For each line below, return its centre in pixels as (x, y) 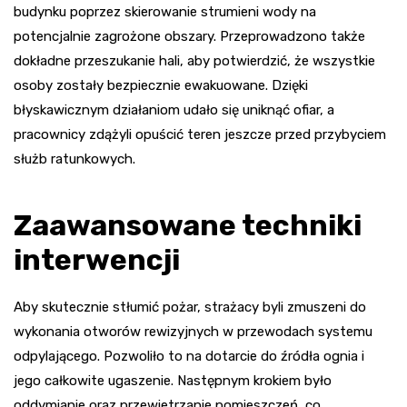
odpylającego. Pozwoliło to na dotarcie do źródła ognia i (189, 356)
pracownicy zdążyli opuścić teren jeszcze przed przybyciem (200, 134)
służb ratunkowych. (74, 159)
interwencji (97, 259)
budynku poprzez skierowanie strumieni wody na (165, 11)
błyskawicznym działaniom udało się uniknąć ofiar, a (174, 109)
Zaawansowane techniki (188, 225)
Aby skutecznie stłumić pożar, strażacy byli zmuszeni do (190, 307)
